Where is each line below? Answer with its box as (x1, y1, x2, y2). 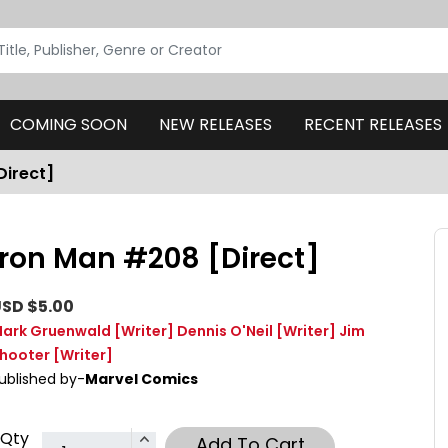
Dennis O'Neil (177, 321, 273, 341)
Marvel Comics (85, 369, 198, 389)
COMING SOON (9, 113, 127, 136)
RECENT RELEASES (303, 113, 442, 136)
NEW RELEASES (158, 113, 272, 136)
